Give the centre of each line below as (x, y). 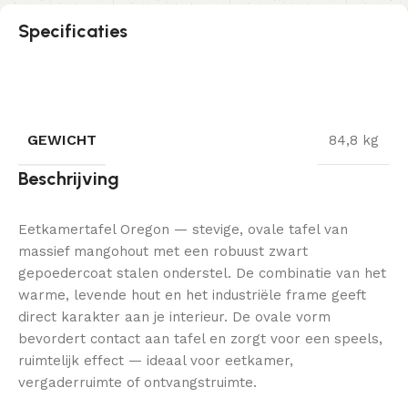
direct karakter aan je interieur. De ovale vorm (174, 317)
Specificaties (73, 31)
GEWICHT (62, 140)
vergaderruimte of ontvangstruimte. (138, 383)
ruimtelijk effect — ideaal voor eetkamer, (156, 361)
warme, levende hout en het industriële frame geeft (192, 296)
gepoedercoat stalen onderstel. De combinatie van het (202, 274)
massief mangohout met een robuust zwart (163, 252)
